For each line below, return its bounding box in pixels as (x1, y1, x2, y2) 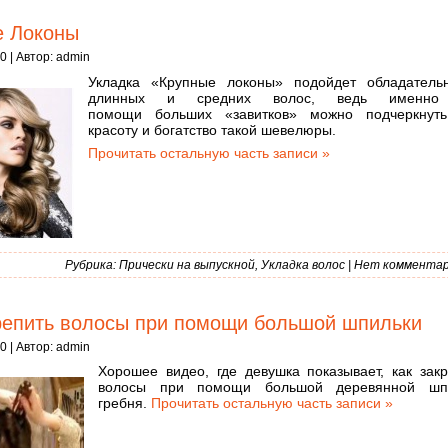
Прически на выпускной (119, 257, 255, 272)
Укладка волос (261, 257, 345, 272)
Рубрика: (65, 257, 119, 272)
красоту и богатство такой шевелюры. (88, 121, 336, 138)
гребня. (98, 394, 151, 411)
